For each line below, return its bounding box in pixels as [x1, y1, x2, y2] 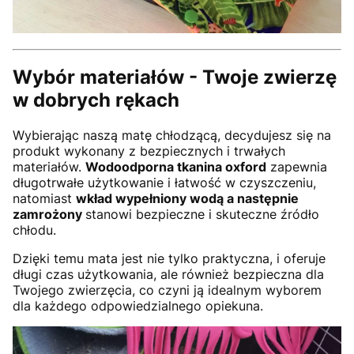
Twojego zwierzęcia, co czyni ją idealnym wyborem [13, 282, 322, 299]
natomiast [13, 190, 76, 207]
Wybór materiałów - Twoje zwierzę [13, 66, 337, 89]
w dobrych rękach [13, 88, 179, 112]
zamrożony [13, 206, 85, 223]
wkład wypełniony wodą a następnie [76, 190, 299, 207]
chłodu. [13, 222, 56, 239]
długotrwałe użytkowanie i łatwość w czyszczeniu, [13, 175, 316, 191]
